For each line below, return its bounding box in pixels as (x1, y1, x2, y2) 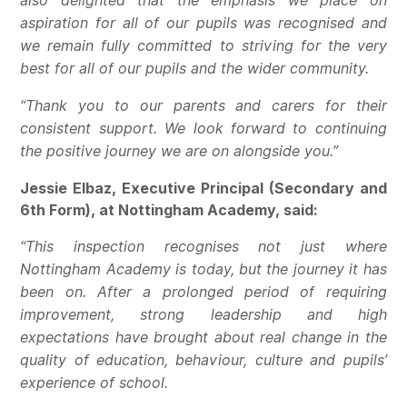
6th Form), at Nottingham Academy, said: (20, 201, 319, 220)
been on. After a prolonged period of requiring (20, 283, 387, 302)
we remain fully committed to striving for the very (20, 37, 387, 55)
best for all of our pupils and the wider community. (20, 60, 370, 78)
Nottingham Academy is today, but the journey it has (20, 261, 387, 279)
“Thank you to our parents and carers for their (20, 97, 387, 115)
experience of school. (20, 374, 169, 392)
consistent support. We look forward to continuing (20, 120, 387, 138)
